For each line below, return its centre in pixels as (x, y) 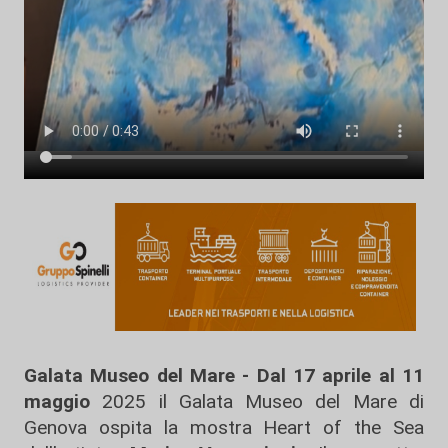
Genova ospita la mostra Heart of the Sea (224, 427)
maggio (57, 401)
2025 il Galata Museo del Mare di (257, 401)
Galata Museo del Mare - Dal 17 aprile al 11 (224, 375)
